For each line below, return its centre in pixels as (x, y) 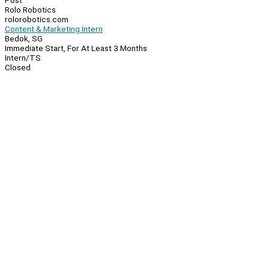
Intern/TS (23, 58)
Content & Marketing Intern (54, 29)
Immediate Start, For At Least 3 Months (76, 48)
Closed (18, 68)
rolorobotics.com (37, 20)
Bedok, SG (24, 39)
